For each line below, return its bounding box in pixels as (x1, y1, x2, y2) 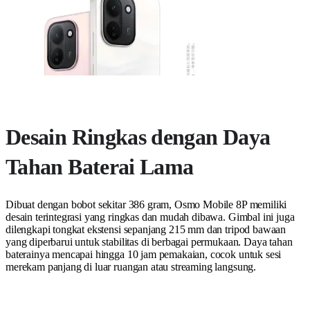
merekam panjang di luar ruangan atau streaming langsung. (6, 261, 257, 273)
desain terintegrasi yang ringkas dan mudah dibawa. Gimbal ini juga (6, 211, 295, 224)
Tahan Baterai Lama (6, 154, 194, 180)
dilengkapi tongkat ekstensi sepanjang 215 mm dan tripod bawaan (6, 224, 286, 236)
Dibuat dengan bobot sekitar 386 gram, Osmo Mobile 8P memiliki (6, 199, 287, 211)
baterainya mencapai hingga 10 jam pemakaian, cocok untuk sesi (6, 248, 282, 261)
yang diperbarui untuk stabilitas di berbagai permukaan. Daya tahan (6, 236, 293, 248)
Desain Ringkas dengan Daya (6, 125, 271, 150)
